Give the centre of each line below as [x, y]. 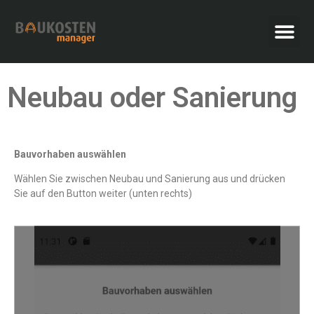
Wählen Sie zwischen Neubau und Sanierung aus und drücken [150, 179]
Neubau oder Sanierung [152, 98]
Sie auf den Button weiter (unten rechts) [103, 194]
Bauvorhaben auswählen [70, 154]
